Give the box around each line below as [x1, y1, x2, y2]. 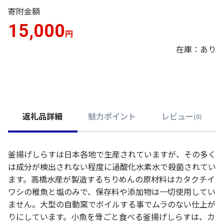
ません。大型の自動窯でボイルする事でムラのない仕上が [8, 199, 215, 209]
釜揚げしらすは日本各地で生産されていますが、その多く [8, 149, 216, 159]
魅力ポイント [88, 112, 136, 122]
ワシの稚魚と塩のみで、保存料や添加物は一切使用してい [8, 187, 215, 197]
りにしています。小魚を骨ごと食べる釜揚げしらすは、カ [8, 212, 215, 222]
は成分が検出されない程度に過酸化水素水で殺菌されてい [8, 162, 216, 172]
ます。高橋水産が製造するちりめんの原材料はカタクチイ [8, 174, 215, 184]
